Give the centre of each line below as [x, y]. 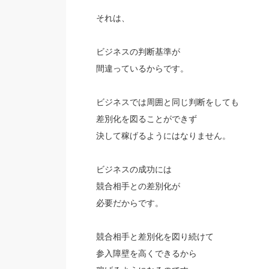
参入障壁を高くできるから [146, 253]
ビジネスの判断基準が [138, 52]
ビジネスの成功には [134, 169]
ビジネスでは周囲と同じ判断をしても [167, 102]
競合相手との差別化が [138, 186]
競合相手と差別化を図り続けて [155, 237]
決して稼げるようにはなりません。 [163, 136]
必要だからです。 [129, 203]
